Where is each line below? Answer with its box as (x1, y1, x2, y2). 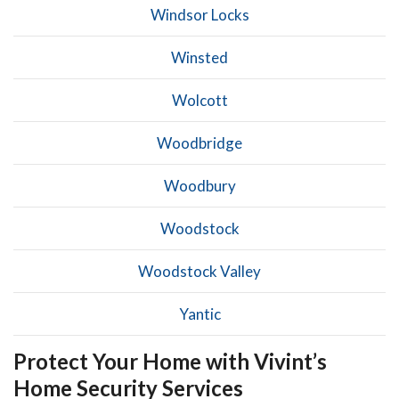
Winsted (171, 47, 228, 67)
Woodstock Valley (138, 261, 261, 281)
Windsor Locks (150, 4, 249, 24)
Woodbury (163, 175, 236, 195)
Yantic (178, 304, 221, 323)
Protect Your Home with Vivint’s (13, 347, 327, 374)
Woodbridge (157, 133, 242, 152)
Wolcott (171, 90, 228, 110)
